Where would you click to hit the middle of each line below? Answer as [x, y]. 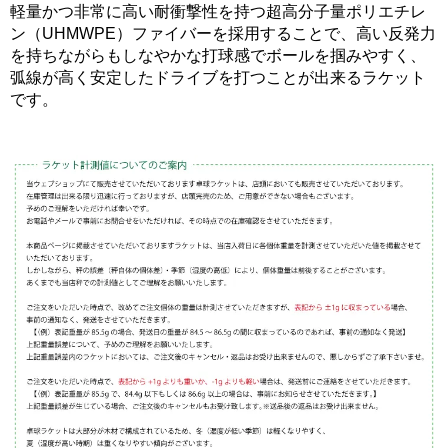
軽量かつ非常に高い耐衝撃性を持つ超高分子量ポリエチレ [218, 11]
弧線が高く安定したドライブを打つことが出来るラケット [218, 77]
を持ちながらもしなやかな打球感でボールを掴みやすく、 [218, 55]
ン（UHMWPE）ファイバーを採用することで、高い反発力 [223, 33]
